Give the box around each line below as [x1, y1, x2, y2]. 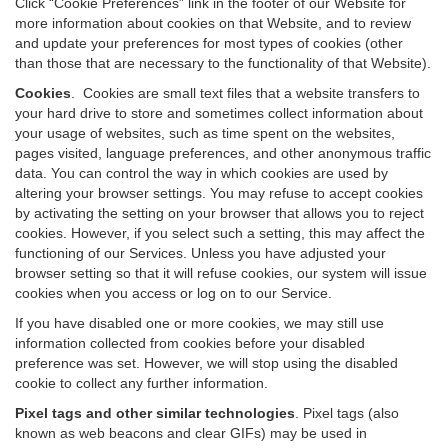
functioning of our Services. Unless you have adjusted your [15, 245, 386, 261]
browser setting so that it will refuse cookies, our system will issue [15, 265, 427, 281]
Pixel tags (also [303, 405, 399, 421]
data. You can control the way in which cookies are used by [15, 165, 388, 181]
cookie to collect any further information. [15, 375, 268, 391]
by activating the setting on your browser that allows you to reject [15, 205, 424, 221]
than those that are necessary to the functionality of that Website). [15, 55, 431, 71]
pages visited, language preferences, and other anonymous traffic [15, 145, 431, 161]
